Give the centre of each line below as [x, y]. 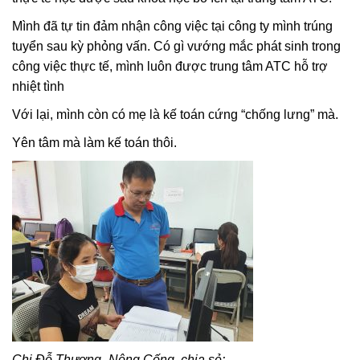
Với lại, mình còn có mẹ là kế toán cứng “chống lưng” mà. [175, 114]
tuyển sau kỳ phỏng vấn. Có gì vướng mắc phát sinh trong [176, 46]
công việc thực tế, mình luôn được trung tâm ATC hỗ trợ [170, 66]
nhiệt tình [38, 86]
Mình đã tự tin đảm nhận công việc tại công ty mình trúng [172, 26]
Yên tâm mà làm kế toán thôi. [94, 142]
